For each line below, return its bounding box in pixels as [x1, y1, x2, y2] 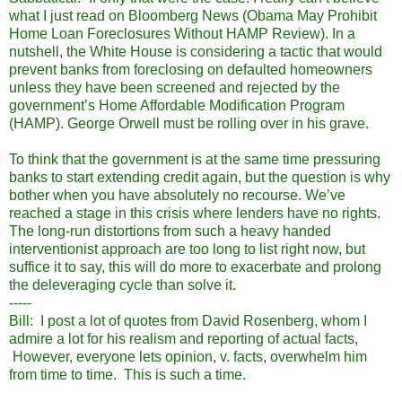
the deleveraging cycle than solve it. [9, 276, 236, 293]
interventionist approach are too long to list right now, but [9, 240, 365, 257]
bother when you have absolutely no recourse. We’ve [9, 187, 345, 203]
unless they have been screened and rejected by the [9, 79, 340, 95]
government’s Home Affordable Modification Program [9, 97, 345, 113]
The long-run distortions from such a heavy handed [9, 223, 331, 239]
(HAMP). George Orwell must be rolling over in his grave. [9, 115, 369, 131]
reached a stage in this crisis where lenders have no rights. [9, 205, 380, 221]
